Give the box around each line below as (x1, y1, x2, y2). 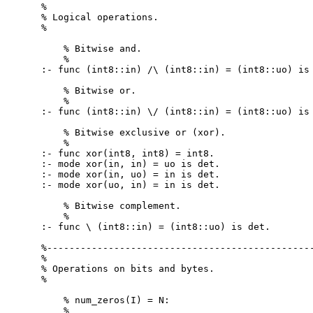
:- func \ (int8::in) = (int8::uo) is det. (41, 221, 271, 232)
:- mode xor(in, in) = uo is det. (41, 158, 221, 169)
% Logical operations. (41, 11, 159, 22)
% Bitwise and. (41, 43, 143, 54)
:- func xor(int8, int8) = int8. (41, 147, 215, 159)
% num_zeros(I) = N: (41, 294, 170, 305)
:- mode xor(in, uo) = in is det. (41, 168, 221, 180)
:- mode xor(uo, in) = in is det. (41, 179, 221, 190)
